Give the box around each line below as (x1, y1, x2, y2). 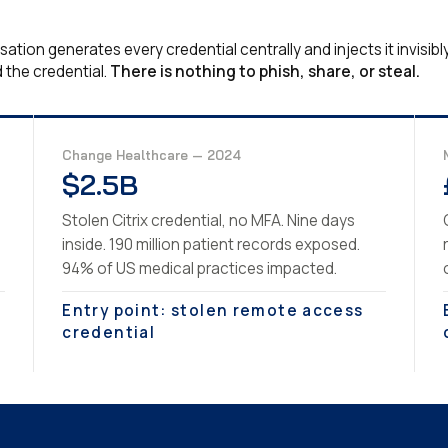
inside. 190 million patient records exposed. (62, 233, 361, 255)
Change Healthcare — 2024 (62, 146, 242, 163)
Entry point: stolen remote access (62, 299, 364, 321)
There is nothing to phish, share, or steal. (110, 60, 420, 82)
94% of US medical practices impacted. (62, 257, 338, 279)
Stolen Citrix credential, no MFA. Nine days (62, 209, 356, 231)
